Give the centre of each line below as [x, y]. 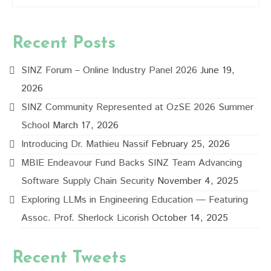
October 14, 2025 [190, 218]
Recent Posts [64, 43]
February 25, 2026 [191, 144]
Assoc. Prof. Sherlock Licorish [85, 218]
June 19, [217, 70]
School [35, 125]
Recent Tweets [69, 258]
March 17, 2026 [86, 125]
